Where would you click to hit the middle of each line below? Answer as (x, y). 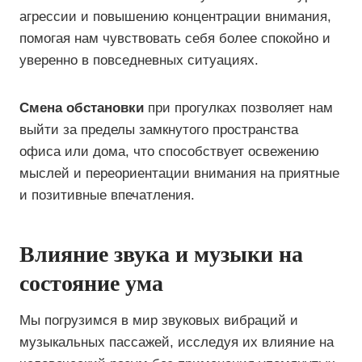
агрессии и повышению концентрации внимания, (175, 17)
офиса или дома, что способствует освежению (169, 152)
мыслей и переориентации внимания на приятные (179, 173)
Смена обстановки (82, 108)
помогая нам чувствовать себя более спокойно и (175, 38)
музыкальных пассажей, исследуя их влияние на (177, 342)
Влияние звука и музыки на (161, 254)
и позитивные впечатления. (107, 195)
